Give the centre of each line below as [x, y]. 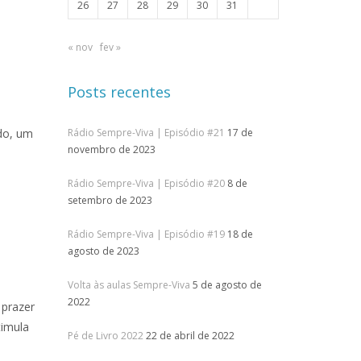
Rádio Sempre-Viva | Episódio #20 [146, 183]
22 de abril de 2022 [190, 336]
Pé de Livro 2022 [105, 336]
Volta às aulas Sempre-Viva [129, 285]
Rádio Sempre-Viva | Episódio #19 [146, 234]
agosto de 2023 [103, 251]
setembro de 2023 [110, 200]
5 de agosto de [227, 285]
